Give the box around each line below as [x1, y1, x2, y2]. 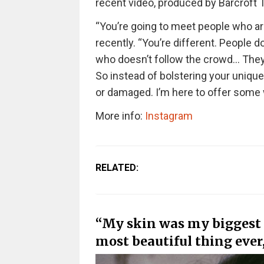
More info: [95, 110, 145, 122]
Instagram [144, 110, 193, 122]
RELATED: [95, 162, 138, 173]
